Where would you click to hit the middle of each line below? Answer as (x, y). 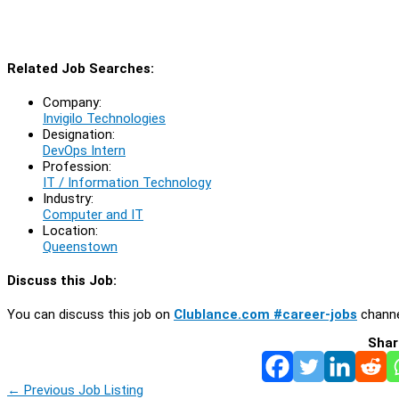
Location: (70, 230)
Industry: (68, 198)
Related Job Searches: (81, 68)
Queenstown (80, 246)
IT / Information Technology (127, 182)
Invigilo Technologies (104, 118)
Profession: (77, 166)
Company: (72, 102)
